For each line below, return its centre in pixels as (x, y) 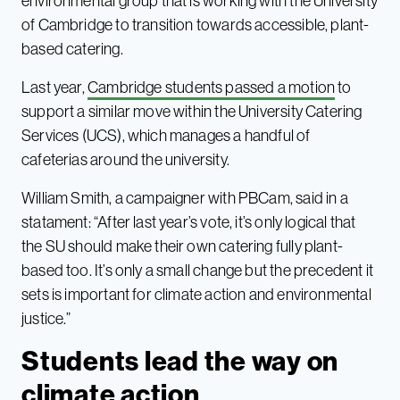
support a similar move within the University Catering (192, 111)
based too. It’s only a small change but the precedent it (198, 270)
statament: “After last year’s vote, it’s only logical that (189, 221)
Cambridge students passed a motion (211, 87)
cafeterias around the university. (125, 159)
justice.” (46, 318)
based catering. (72, 48)
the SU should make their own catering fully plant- (182, 246)
